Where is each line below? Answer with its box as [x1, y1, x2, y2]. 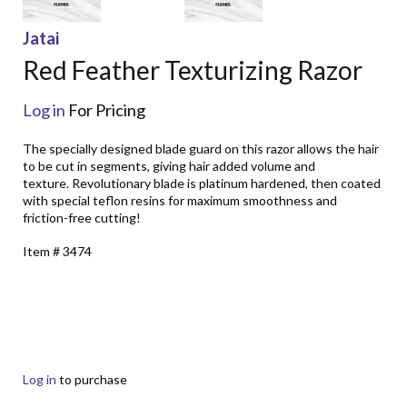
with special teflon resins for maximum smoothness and [23, 192, 337, 208]
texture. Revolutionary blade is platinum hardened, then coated [23, 174, 381, 191]
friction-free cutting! [23, 209, 141, 225]
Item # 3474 [23, 243, 92, 259]
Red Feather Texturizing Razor [23, 55, 362, 85]
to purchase [59, 371, 127, 387]
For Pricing [65, 100, 145, 120]
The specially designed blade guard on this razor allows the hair [23, 140, 379, 156]
